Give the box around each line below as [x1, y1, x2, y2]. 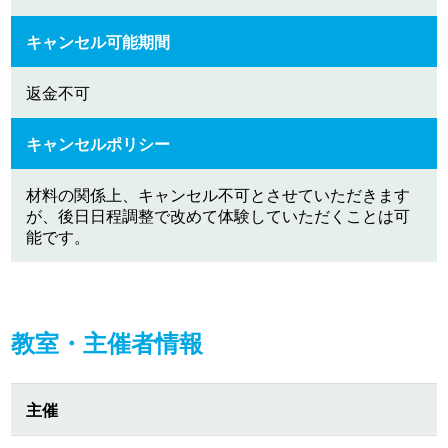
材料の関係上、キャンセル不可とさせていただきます [26, 183, 411, 207]
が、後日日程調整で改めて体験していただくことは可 [26, 204, 411, 228]
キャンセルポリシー [26, 132, 171, 156]
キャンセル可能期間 [26, 30, 171, 54]
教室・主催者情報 [11, 325, 204, 360]
